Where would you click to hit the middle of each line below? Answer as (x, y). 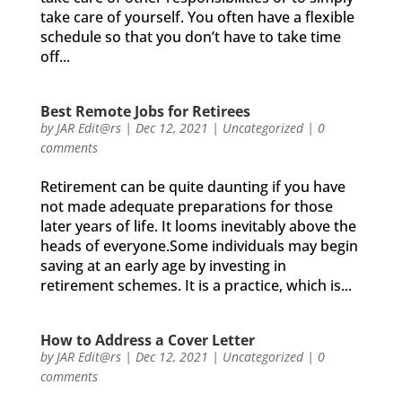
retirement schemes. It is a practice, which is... (196, 285)
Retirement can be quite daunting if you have (192, 187)
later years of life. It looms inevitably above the (198, 226)
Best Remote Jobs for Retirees (145, 111)
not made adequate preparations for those (186, 206)
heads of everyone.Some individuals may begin (199, 246)
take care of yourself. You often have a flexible (197, 17)
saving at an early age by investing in (163, 266)
